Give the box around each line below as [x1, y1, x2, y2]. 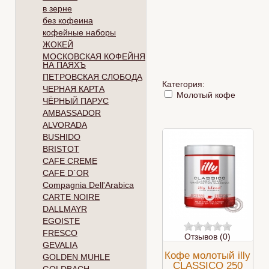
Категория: [162, 79, 205, 89]
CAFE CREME [43, 156, 97, 166]
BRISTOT [43, 144, 79, 154]
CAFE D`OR [43, 168, 89, 178]
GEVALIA [43, 240, 77, 250]
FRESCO [43, 228, 77, 238]
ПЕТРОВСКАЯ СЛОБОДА [43, 72, 142, 82]
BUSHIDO [43, 132, 80, 142]
